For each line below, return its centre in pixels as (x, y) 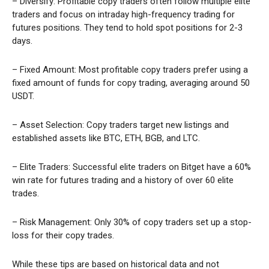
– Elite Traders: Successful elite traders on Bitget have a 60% (131, 167)
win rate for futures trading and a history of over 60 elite (123, 180)
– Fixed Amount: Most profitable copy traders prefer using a (130, 70)
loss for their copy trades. (63, 236)
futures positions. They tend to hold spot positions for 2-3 (127, 28)
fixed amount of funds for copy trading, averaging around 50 (131, 83)
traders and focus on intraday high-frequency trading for (123, 15)
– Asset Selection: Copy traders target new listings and (120, 125)
